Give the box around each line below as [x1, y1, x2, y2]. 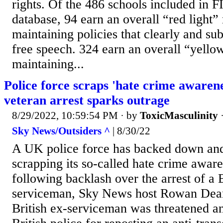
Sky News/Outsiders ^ [12, 125, 110, 137]
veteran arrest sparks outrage [4, 93, 170, 108]
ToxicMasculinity [140, 109, 218, 121]
